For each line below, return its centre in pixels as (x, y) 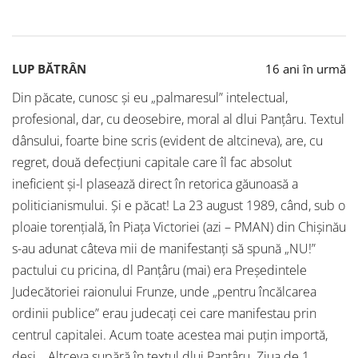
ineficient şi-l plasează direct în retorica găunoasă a (155, 184)
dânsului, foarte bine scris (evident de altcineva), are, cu (167, 141)
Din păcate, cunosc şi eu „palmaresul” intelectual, (150, 98)
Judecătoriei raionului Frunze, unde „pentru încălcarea (164, 292)
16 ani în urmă (306, 69)
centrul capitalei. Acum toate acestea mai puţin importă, (170, 335)
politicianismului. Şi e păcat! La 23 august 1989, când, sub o (179, 206)
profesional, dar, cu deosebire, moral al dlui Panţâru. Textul (178, 119)
